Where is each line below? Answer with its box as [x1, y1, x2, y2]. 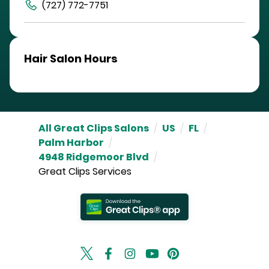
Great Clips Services [38, 165, 131, 179]
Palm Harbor [38, 136, 104, 150]
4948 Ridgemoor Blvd [38, 150, 149, 165]
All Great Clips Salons [38, 121, 149, 136]
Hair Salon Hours [24, 51, 118, 67]
